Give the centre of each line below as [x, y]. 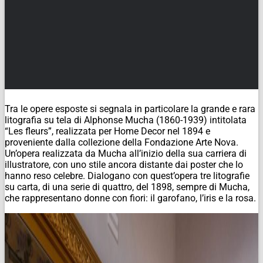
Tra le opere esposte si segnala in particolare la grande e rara [130, 109]
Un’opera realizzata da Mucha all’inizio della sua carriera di [126, 154]
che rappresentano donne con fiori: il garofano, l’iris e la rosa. [130, 198]
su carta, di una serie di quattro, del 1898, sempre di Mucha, [127, 187]
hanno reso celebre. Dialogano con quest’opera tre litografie [127, 176]
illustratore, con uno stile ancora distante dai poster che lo [124, 165]
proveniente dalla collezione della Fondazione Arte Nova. [122, 143]
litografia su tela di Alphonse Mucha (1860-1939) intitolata [126, 120]
